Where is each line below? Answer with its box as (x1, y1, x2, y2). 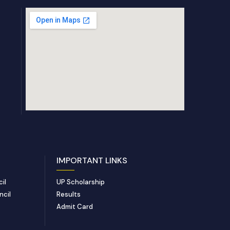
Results (56, 189, 81, 199)
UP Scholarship (56, 177, 105, 186)
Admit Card (56, 202, 93, 211)
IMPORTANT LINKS (56, 155, 127, 166)
